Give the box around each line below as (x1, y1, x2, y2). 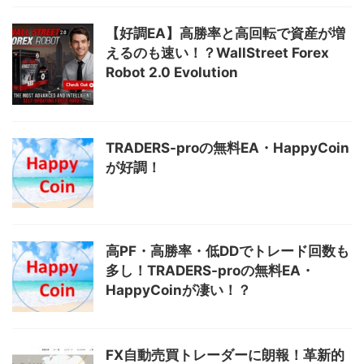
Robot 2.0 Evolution (106, 63, 238, 80)
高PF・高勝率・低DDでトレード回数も (106, 243, 349, 260)
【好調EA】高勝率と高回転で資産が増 (106, 24, 345, 41)
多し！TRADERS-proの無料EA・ (106, 262, 314, 279)
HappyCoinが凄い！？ (106, 282, 251, 299)
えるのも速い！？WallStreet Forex (106, 44, 329, 61)
